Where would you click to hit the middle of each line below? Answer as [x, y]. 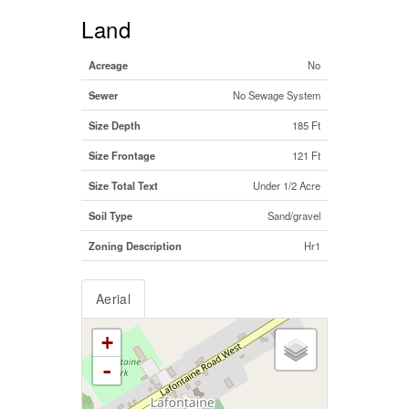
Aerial [113, 298]
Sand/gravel [294, 215]
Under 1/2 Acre [287, 185]
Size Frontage [122, 155]
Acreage [108, 64]
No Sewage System [277, 94]
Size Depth [115, 125]
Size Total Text [123, 185]
